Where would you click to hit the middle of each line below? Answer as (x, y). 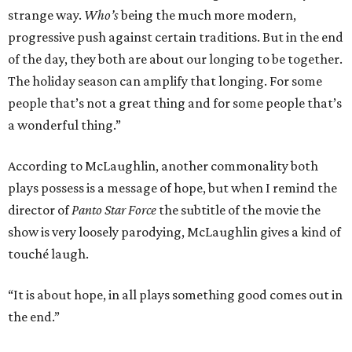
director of (40, 210)
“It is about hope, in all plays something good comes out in (175, 295)
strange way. (46, 15)
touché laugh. (48, 254)
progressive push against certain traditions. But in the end (176, 37)
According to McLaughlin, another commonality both (163, 166)
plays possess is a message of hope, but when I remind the (172, 188)
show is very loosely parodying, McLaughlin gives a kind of (174, 232)
